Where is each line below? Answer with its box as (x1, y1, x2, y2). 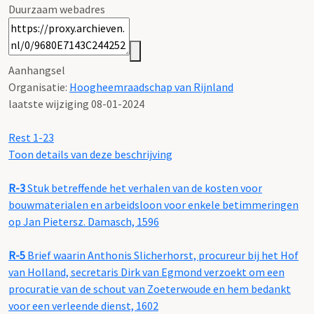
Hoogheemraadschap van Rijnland (69, 79, 233, 94)
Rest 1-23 (8, 130, 54, 144)
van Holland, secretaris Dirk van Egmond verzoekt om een (8, 264, 285, 279)
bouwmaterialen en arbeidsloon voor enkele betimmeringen (8, 197, 299, 212)
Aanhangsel (8, 62, 65, 77)
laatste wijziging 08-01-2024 (8, 96, 144, 111)
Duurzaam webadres (8, 1, 105, 16)
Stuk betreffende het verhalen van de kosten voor (25, 180, 262, 195)
